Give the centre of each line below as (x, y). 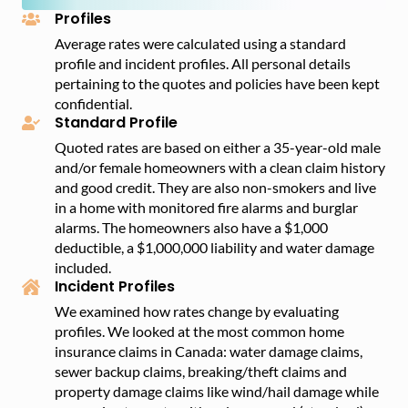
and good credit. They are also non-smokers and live (215, 187)
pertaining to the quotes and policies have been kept (217, 83)
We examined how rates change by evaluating (197, 311)
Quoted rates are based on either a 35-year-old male (218, 147)
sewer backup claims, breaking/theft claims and (201, 371)
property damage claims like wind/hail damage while (217, 391)
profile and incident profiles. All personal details (203, 63)
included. (83, 267)
